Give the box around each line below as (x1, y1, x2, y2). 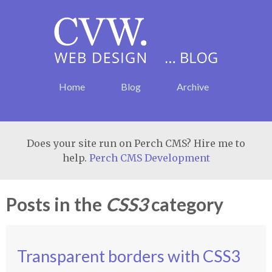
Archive (176, 81, 209, 93)
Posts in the (6, 193, 106, 216)
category (148, 193, 224, 216)
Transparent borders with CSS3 (16, 245, 240, 266)
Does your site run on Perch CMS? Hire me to (27, 137, 245, 150)
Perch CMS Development (89, 152, 210, 165)
